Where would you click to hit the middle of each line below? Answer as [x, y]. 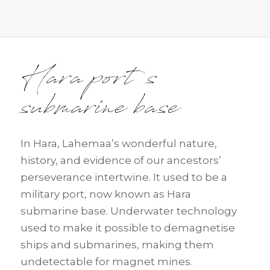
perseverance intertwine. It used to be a [124, 177]
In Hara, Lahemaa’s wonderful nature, [118, 144]
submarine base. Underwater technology [128, 211]
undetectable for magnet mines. [106, 262]
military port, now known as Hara [105, 194]
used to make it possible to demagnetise [127, 228]
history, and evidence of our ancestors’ [121, 161]
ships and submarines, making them [117, 245]
